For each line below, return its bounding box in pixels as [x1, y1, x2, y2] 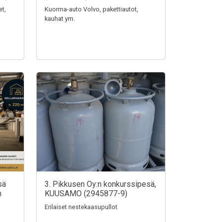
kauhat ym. [45, 15, 75, 22]
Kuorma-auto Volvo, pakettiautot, [45, 5, 138, 13]
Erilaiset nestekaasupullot [45, 203, 117, 211]
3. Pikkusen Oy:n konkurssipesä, [45, 179, 156, 189]
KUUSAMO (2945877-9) [45, 189, 127, 198]
